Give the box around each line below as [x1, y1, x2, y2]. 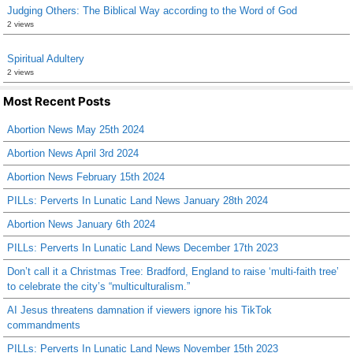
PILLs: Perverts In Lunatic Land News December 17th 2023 [7, 242, 278, 255]
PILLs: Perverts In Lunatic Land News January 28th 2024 [7, 195, 268, 207]
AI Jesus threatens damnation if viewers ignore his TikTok [7, 304, 272, 317]
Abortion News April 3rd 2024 [7, 147, 139, 160]
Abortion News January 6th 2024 [7, 218, 155, 231]
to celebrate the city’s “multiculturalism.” [7, 281, 190, 293]
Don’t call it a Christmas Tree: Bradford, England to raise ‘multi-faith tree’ [7, 266, 339, 278]
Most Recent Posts [3, 94, 110, 110]
